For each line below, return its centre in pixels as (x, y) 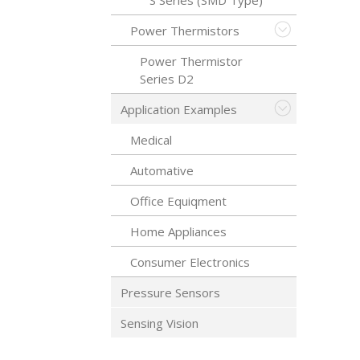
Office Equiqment (178, 201)
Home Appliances (178, 231)
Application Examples (179, 109)
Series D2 (167, 79)
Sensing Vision (160, 323)
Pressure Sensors (170, 292)
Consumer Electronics (190, 262)
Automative (162, 170)
